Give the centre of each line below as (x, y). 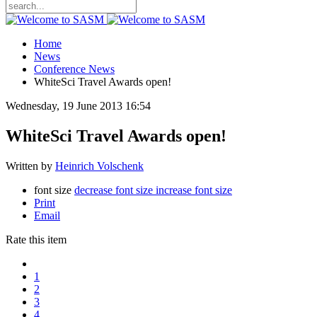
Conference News (74, 69)
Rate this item (36, 239)
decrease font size (114, 190)
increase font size (194, 190)
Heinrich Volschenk (99, 166)
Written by (30, 166)
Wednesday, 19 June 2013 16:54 (78, 106)
